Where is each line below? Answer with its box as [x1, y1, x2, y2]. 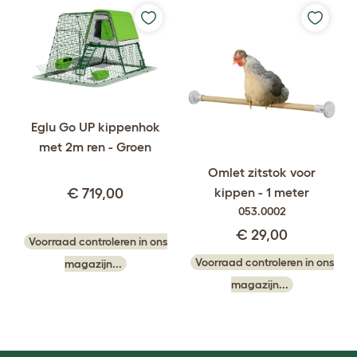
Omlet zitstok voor [208, 165, 316, 180]
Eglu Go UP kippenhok [30, 120, 160, 135]
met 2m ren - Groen [39, 139, 151, 155]
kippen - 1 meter [214, 185, 309, 200]
